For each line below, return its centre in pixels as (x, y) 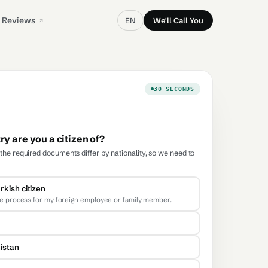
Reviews (19, 20)
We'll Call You (178, 20)
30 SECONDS (174, 89)
